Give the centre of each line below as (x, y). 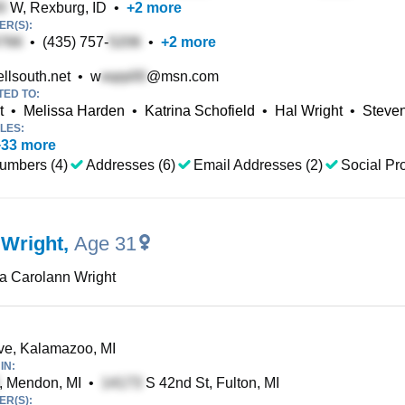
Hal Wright (309, 111)
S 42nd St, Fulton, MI (211, 383)
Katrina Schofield (200, 111)
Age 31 (105, 244)
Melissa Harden (74, 111)
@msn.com (183, 76)
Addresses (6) (131, 165)
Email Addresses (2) (258, 165)
